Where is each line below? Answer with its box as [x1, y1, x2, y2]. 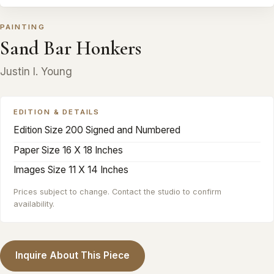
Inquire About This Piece [15, 250, 130, 262]
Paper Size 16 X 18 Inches [13, 144, 123, 156]
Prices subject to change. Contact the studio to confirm [13, 187, 221, 196]
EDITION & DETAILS [13, 108, 100, 117]
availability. [13, 199, 54, 209]
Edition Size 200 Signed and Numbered [13, 124, 180, 136]
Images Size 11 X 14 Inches [13, 164, 128, 176]
